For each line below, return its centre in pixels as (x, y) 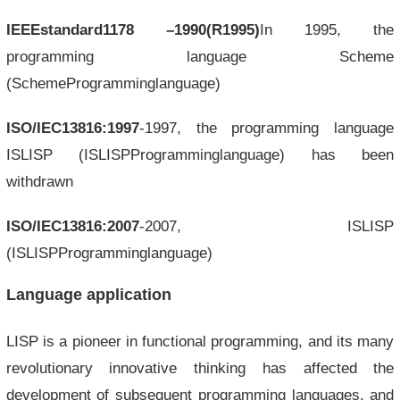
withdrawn (39, 181)
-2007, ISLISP (267, 226)
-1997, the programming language (267, 128)
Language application (88, 295)
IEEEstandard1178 (86, 29)
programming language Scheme (200, 56)
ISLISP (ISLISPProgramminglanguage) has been (200, 154)
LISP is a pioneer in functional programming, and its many (200, 341)
